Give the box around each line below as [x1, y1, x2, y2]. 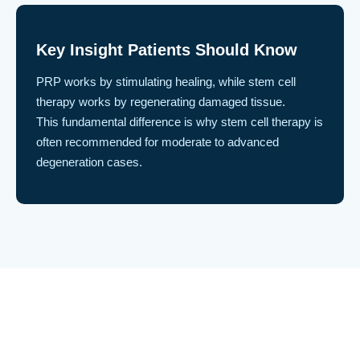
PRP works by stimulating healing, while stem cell [36, 75, 296, 89]
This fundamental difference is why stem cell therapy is [36, 115, 323, 129]
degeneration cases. [36, 155, 142, 170]
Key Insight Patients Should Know [36, 41, 297, 59]
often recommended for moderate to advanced [36, 135, 279, 149]
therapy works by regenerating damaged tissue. [36, 95, 285, 109]
